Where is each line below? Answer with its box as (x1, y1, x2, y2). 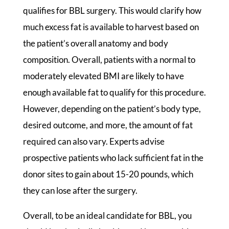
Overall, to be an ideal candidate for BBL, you (22, 210, 192, 221)
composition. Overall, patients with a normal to (22, 54, 195, 65)
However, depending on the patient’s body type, (22, 103, 201, 114)
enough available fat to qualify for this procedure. (22, 86, 206, 98)
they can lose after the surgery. (22, 185, 138, 196)
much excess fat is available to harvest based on (22, 21, 199, 32)
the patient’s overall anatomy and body (22, 37, 168, 49)
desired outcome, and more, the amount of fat (22, 119, 193, 130)
